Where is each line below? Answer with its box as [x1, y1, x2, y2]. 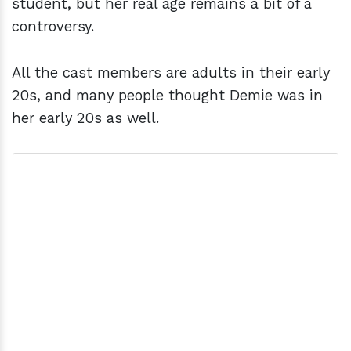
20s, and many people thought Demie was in [12, 87, 323, 104]
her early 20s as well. [12, 110, 164, 127]
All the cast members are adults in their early [12, 64, 330, 81]
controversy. [12, 18, 99, 35]
